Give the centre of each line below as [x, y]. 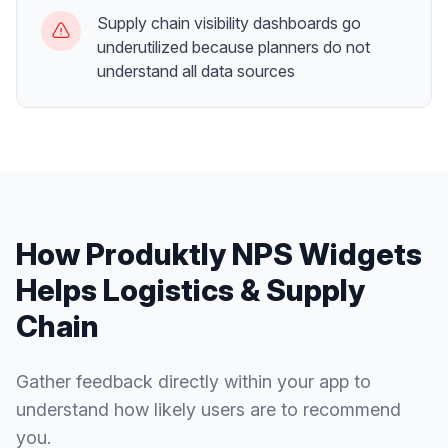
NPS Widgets [327, 254]
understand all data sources [196, 71]
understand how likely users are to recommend [208, 409]
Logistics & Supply [234, 290]
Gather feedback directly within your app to [193, 381]
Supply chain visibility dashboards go [229, 23]
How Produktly [124, 254]
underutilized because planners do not [233, 47]
